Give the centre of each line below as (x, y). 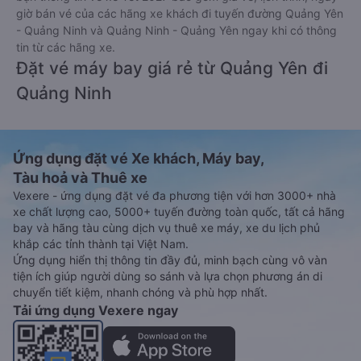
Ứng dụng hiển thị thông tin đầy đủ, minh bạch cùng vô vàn (170, 260)
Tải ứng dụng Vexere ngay (95, 310)
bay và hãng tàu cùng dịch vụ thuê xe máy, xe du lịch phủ (166, 228)
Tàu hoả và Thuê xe (80, 178)
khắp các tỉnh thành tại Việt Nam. (101, 244)
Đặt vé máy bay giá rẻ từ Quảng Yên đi (172, 68)
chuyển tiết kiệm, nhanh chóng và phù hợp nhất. (140, 292)
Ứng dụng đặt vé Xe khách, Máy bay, (139, 158)
